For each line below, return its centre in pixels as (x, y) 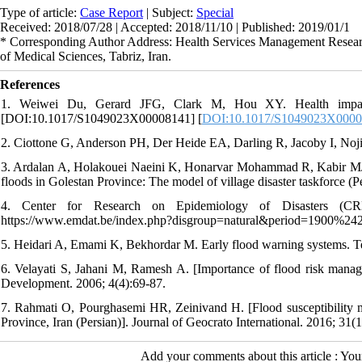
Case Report (112, 12)
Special (215, 12)
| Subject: (170, 12)
